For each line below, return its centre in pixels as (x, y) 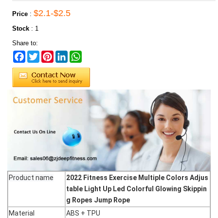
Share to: (25, 43)
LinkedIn (80, 54)
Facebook (39, 54)
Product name (31, 178)
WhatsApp (96, 54)
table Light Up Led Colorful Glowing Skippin (136, 189)
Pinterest (66, 54)
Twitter (49, 54)
